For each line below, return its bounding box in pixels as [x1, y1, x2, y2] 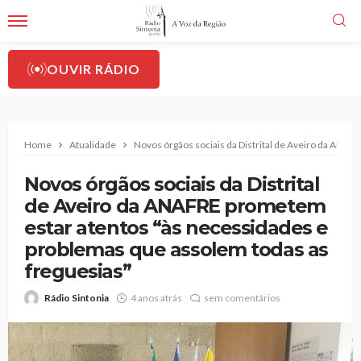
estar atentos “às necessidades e [24, 216, 328, 239]
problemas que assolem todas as [24, 238, 328, 261]
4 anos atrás [131, 292, 182, 304]
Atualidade [69, 139, 116, 151]
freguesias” [24, 259, 131, 283]
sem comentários [204, 292, 280, 304]
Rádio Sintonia [44, 292, 109, 304]
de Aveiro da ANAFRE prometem [24, 194, 326, 218]
